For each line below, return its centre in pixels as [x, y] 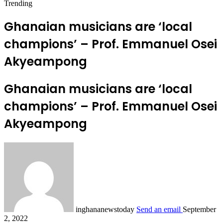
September [199, 209]
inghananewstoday [105, 209]
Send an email [159, 209]
